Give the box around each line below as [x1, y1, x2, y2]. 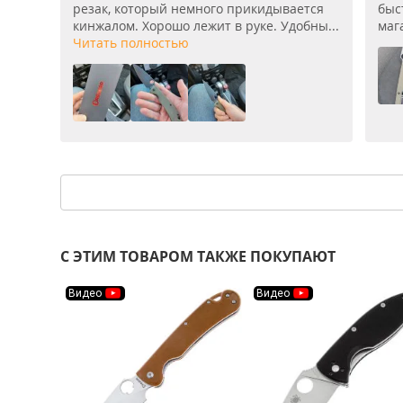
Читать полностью [73, 34, 189, 51]
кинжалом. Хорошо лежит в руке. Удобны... [73, 17, 339, 34]
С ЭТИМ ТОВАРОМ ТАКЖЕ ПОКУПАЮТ [60, 246, 336, 266]
